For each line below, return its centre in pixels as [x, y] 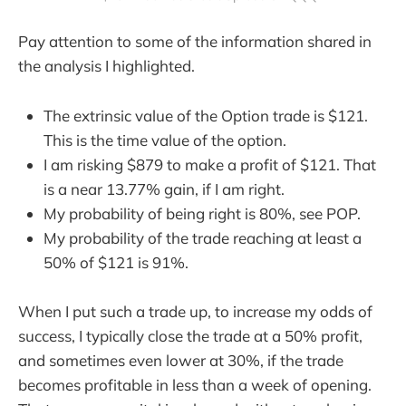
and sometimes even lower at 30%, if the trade [181, 360]
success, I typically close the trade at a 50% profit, [190, 335]
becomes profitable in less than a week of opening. [195, 384]
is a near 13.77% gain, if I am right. [164, 188]
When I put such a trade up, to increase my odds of [195, 311]
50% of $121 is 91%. [116, 262]
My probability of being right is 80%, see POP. [202, 213]
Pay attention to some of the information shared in [195, 42]
